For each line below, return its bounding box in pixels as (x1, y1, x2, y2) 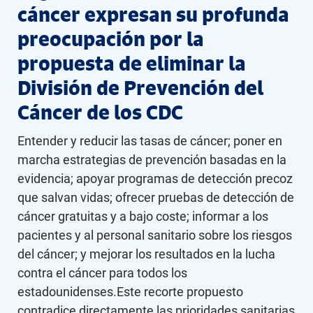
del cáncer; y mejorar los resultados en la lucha (17, 245, 275, 263)
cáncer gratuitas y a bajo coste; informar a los (17, 208, 268, 225)
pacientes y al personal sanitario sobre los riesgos (17, 226, 292, 244)
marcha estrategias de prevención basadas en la (17, 151, 286, 168)
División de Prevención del (17, 75, 263, 101)
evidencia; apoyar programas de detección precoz (17, 170, 293, 187)
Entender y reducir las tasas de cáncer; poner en (17, 132, 282, 150)
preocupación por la (17, 26, 204, 52)
